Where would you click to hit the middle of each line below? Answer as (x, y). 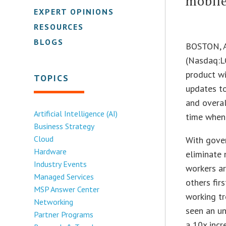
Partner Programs (64, 214)
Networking (54, 202)
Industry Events (61, 164)
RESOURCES (59, 26)
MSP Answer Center (67, 189)
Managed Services (64, 176)
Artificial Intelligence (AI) (76, 113)
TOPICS (52, 78)
